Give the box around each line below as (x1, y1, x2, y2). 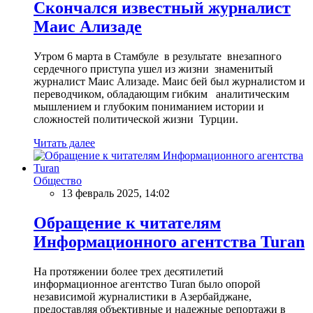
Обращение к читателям (34, 213, 221, 232)
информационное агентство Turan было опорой (34, 277, 261, 290)
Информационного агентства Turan (34, 232, 305, 251)
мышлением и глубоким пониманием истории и (34, 100, 264, 112)
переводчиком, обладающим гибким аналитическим (34, 87, 289, 100)
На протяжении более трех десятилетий (34, 265, 224, 277)
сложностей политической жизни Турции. (34, 112, 238, 125)
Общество (34, 174, 82, 187)
